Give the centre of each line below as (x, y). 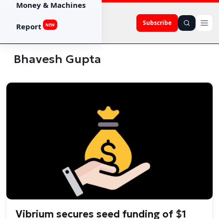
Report (29, 26)
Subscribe (157, 23)
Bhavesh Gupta (57, 59)
